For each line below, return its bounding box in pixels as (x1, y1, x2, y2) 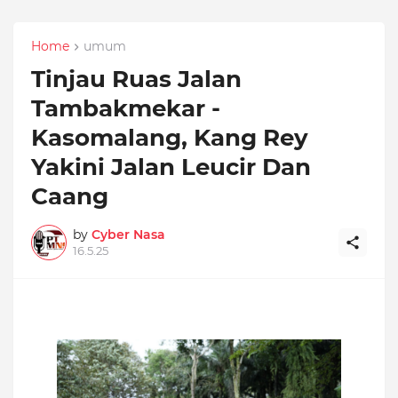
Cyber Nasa (92, 227, 165, 243)
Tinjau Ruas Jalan (31, 65, 242, 94)
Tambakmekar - (31, 94, 220, 123)
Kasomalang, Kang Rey (31, 123, 308, 153)
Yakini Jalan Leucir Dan (31, 153, 311, 182)
